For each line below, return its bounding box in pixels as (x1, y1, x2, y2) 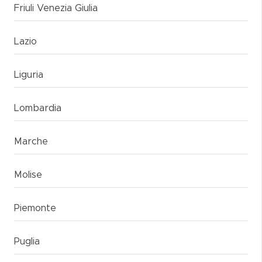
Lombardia (14, 104, 61, 113)
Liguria (14, 70, 43, 80)
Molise (14, 170, 42, 180)
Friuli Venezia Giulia (14, 4, 98, 13)
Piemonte (14, 204, 56, 213)
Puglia (14, 237, 40, 246)
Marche (14, 137, 48, 146)
